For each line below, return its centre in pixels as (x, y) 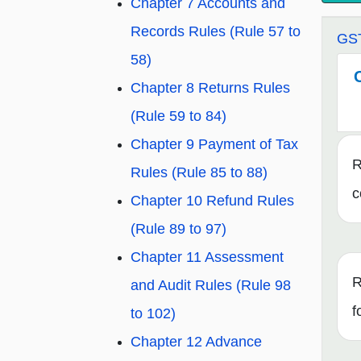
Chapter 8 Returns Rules (210, 88)
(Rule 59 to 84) (178, 116)
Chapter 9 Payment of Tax (214, 145)
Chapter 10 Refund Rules (212, 201)
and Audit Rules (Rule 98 (211, 286)
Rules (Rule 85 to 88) (199, 173)
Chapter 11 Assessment (207, 257)
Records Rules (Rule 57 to (216, 32)
